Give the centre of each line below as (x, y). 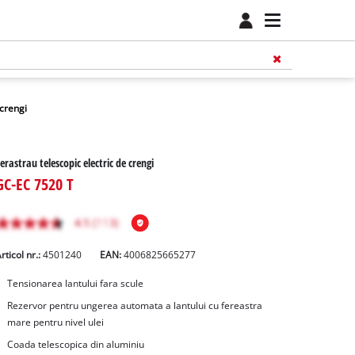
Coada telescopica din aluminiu (75, 344)
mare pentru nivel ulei (55, 323)
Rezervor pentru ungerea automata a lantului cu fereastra (134, 306)
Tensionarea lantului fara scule (75, 284)
